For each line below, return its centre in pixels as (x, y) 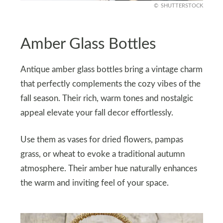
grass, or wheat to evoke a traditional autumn (102, 154)
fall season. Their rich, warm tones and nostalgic (107, 98)
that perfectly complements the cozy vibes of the (110, 84)
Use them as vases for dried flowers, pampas (102, 140)
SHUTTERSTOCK (182, 5)
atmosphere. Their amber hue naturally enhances (109, 168)
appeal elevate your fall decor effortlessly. (97, 113)
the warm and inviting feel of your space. (94, 183)
